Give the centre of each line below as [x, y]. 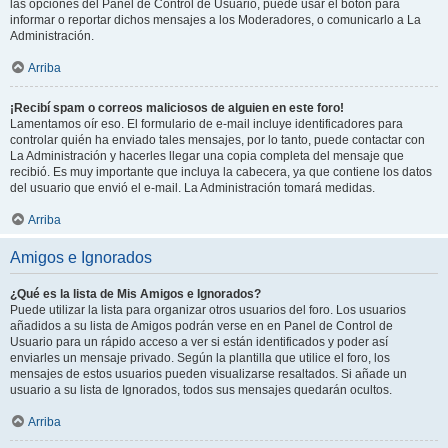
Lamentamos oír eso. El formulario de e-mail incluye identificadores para [206, 123]
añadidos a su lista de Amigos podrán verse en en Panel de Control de [201, 325]
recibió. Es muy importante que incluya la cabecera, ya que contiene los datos [221, 171]
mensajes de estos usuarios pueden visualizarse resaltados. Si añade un [208, 373]
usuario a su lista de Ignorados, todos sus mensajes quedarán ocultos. [201, 389]
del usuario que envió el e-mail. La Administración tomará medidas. [192, 187]
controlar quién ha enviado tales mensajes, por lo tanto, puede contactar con [217, 139]
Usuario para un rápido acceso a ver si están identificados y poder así [199, 341]
